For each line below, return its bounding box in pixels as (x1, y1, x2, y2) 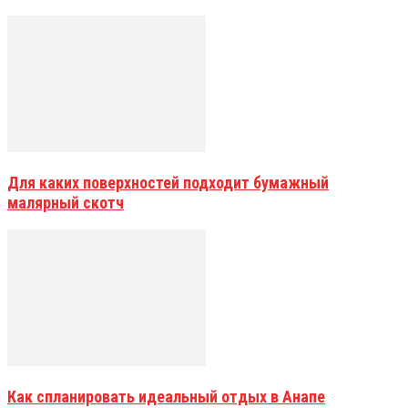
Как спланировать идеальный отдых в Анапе (7, 386, 325, 406)
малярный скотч (7, 192, 124, 212)
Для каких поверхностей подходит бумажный (7, 172, 329, 192)
